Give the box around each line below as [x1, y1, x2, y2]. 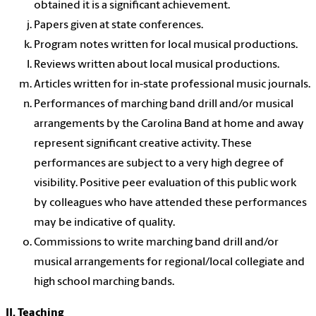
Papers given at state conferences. [34, 20, 203, 32]
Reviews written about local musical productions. [34, 59, 279, 71]
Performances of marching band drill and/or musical [34, 99, 293, 111]
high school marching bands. [34, 276, 174, 288]
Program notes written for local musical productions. [34, 39, 298, 51]
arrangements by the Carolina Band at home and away [34, 119, 304, 130]
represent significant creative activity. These [34, 138, 252, 150]
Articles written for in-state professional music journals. [34, 79, 310, 91]
